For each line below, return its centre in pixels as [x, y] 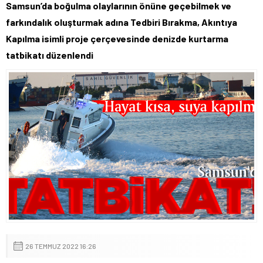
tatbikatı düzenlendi [50, 55]
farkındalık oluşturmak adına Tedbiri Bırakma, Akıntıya [122, 22]
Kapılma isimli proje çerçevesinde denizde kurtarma [117, 39]
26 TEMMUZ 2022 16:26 [61, 246]
